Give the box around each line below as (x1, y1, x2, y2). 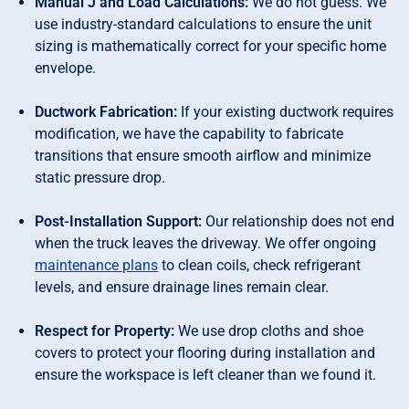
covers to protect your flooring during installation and (35, 344, 376, 362)
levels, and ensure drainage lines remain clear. (35, 278, 330, 297)
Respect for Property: (35, 322, 175, 341)
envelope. (35, 59, 97, 78)
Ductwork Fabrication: (35, 103, 178, 121)
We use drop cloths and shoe (174, 322, 364, 341)
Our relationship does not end (202, 213, 395, 231)
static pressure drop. (35, 169, 166, 187)
